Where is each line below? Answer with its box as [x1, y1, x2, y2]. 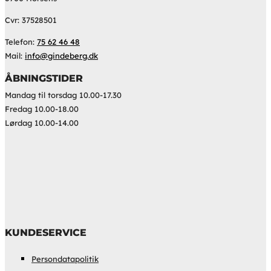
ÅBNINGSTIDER [5, 73, 83, 85]
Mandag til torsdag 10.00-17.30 [5, 90, 122, 100]
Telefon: [5, 37, 37, 47]
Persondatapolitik [31, 254, 99, 264]
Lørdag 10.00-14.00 [5, 118, 79, 128]
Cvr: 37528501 [5, 15, 57, 25]
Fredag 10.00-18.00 [5, 104, 79, 114]
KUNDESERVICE [5, 227, 87, 239]
